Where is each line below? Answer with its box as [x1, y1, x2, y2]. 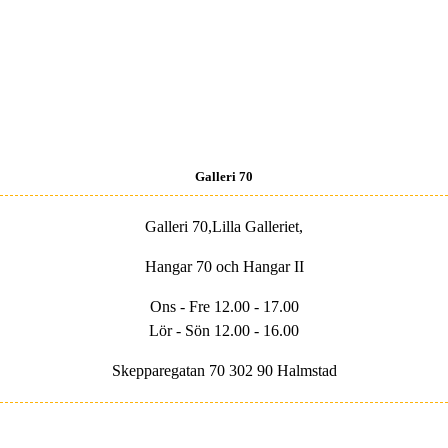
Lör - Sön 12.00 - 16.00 [149, 321, 299, 339]
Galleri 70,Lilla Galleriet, [145, 217, 303, 235]
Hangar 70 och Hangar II [144, 257, 304, 275]
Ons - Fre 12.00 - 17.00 [149, 297, 299, 315]
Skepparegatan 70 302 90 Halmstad [111, 361, 337, 379]
